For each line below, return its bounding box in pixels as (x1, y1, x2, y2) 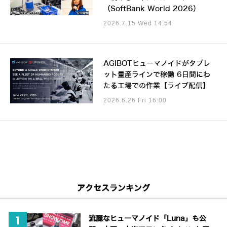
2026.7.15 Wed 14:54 (103, 19, 172, 27)
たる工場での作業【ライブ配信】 (103, 82, 210, 90)
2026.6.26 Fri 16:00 (103, 96, 167, 104)
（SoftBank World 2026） (103, 5, 200, 13)
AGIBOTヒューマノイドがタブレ (103, 59, 210, 67)
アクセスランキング (77, 183, 150, 193)
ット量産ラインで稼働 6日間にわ (103, 70, 210, 79)
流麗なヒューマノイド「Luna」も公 (89, 214, 207, 222)
